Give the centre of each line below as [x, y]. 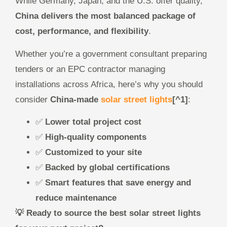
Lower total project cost [93, 122]
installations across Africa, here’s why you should [109, 84]
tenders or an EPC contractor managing [90, 69]
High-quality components [96, 137]
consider [33, 99]
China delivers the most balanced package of [105, 16]
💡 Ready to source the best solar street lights [108, 213]
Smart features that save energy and [118, 182]
